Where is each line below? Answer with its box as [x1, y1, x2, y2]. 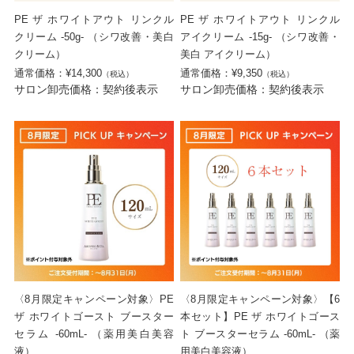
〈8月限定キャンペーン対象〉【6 [180, 292, 341, 305]
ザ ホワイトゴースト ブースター [13, 310, 174, 322]
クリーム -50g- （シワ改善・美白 [13, 31, 174, 43]
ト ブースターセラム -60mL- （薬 [180, 327, 341, 340]
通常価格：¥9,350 [180, 67, 262, 80]
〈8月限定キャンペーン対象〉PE [13, 292, 174, 305]
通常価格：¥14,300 [13, 67, 102, 80]
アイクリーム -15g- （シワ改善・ [180, 31, 341, 43]
